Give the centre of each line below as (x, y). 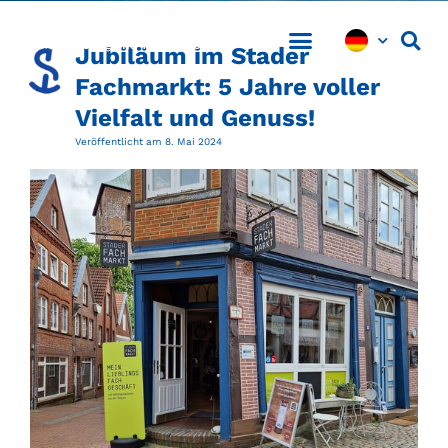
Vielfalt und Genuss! (195, 118)
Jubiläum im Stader (192, 56)
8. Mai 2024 (193, 141)
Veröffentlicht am (118, 141)
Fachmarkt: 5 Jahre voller (227, 87)
